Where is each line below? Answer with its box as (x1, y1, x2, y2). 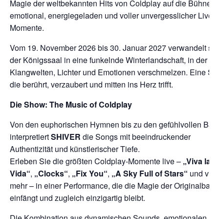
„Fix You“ (72, 168, 108, 179)
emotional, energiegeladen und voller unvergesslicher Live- (10, 10, 215, 22)
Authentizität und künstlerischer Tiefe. (10, 143, 140, 155)
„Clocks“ (34, 168, 68, 179)
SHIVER (51, 131, 81, 143)
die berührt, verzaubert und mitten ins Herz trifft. (10, 79, 173, 90)
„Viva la (183, 155, 211, 167)
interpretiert (10, 131, 51, 143)
